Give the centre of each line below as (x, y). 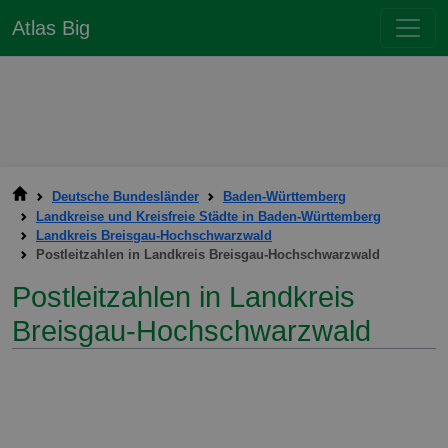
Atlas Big (51, 28)
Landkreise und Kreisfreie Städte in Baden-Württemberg (208, 217)
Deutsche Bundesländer (125, 196)
